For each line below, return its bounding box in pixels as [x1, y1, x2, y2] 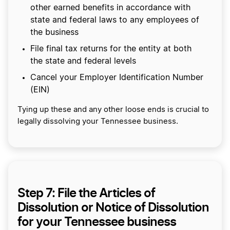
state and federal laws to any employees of [30, 15, 199, 24]
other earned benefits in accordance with [30, 3, 190, 12]
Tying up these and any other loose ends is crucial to [17, 105, 209, 113]
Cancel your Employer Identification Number [30, 73, 203, 82]
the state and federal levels [30, 56, 136, 65]
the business [30, 28, 79, 36]
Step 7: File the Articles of [17, 185, 155, 200]
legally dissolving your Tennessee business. [17, 117, 180, 125]
